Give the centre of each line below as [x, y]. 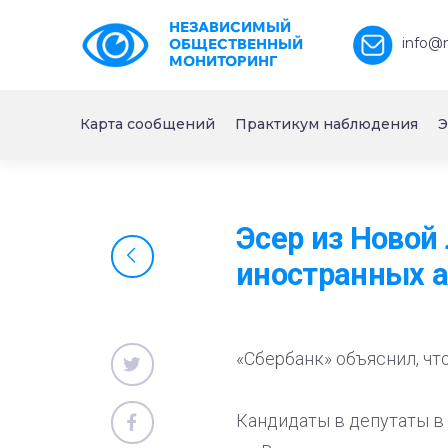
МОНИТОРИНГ [222, 61]
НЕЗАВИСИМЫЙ [229, 27]
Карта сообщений [147, 124]
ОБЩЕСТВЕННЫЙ [235, 44]
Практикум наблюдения [326, 124]
